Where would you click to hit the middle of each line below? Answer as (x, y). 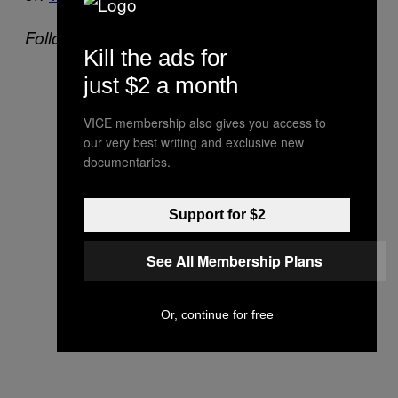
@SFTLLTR (268, 37)
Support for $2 (217, 214)
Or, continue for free (217, 314)
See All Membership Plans (235, 260)
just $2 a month (161, 85)
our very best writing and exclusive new (194, 142)
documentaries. (127, 161)
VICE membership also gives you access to (205, 122)
